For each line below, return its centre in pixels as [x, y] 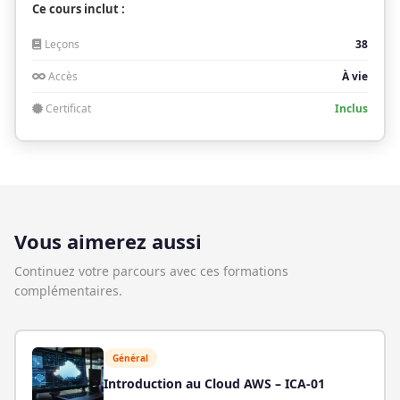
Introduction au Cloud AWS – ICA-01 [214, 383]
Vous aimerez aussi [108, 241]
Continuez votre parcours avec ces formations [151, 271]
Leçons [61, 44]
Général [130, 358]
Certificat [67, 108]
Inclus [351, 108]
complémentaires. [68, 291]
